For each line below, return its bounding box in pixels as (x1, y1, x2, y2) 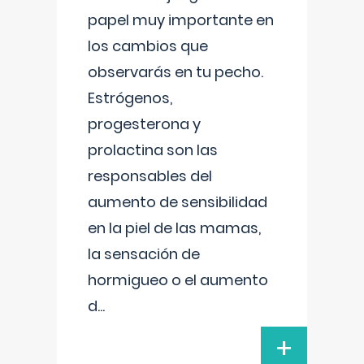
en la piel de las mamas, (88, 218, 261, 238)
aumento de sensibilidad (88, 192, 267, 212)
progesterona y (88, 114, 201, 134)
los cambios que (88, 36, 208, 56)
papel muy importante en (88, 10, 274, 30)
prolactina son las (88, 140, 218, 160)
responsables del (88, 166, 212, 186)
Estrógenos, (88, 88, 172, 108)
